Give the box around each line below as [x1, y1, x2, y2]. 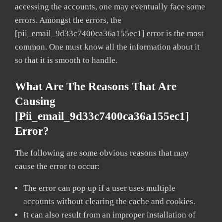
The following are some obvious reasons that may [15, 148, 189, 158]
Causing [15, 95, 55, 108]
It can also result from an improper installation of [23, 210, 196, 220]
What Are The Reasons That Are [15, 80, 176, 93]
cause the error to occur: [15, 161, 100, 171]
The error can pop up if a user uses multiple [23, 183, 175, 193]
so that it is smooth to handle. [15, 55, 117, 65]
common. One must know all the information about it [15, 42, 200, 52]
